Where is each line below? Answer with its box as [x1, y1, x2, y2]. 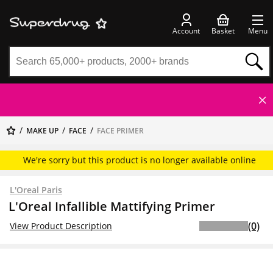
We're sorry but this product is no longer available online [23, 154, 256, 166]
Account [172, 25, 200, 36]
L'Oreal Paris [10, 184, 62, 196]
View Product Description [10, 220, 112, 232]
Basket [211, 25, 235, 36]
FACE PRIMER [97, 126, 144, 136]
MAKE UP [26, 126, 58, 136]
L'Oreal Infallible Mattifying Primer [9, 198, 215, 214]
